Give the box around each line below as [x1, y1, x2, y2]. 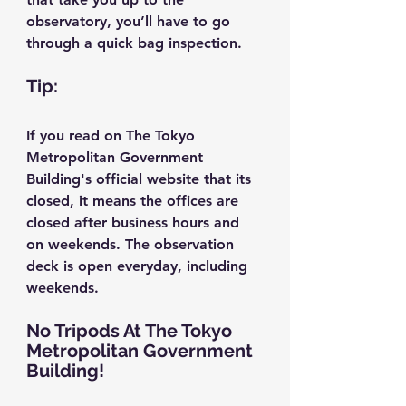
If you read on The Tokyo [26, 126, 199, 144]
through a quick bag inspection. [26, 34, 242, 52]
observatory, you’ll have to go [26, 12, 235, 30]
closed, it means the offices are [26, 191, 243, 209]
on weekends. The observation [26, 235, 238, 253]
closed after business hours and [26, 213, 244, 231]
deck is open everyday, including [26, 256, 252, 275]
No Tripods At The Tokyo [26, 319, 237, 342]
